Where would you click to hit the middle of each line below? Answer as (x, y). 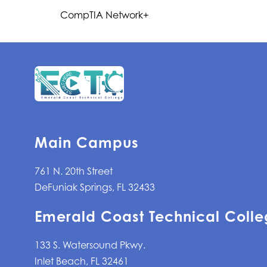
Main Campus (87, 143)
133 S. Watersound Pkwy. (90, 245)
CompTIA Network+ (104, 15)
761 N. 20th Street (74, 171)
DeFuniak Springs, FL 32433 (95, 187)
